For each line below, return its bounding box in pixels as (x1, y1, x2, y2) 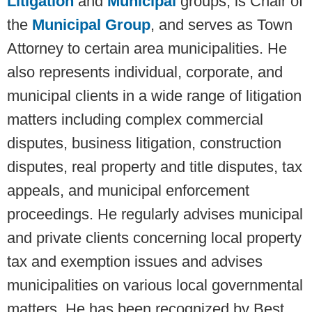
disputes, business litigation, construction (7, 134, 281, 153)
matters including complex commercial (7, 111, 263, 129)
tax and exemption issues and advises (7, 253, 263, 271)
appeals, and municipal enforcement (7, 182, 249, 200)
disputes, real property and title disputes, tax (7, 158, 302, 176)
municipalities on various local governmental (7, 276, 303, 295)
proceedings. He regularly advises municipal (7, 205, 303, 224)
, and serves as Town (150, 16, 292, 34)
